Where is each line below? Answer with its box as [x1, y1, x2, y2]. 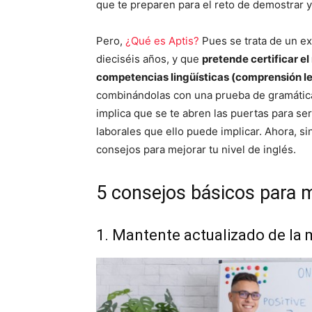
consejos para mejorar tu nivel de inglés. [96, 143, 296, 156]
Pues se [199, 34, 244, 47]
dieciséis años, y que [96, 52, 202, 65]
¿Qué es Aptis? [125, 34, 199, 47]
